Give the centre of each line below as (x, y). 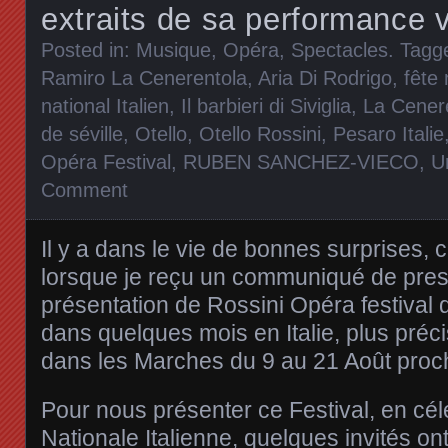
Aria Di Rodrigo (325, 77)
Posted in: (88, 49)
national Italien (105, 105)
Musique (173, 49)
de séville (82, 133)
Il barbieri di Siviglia (266, 105)
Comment (84, 189)
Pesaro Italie (388, 133)
